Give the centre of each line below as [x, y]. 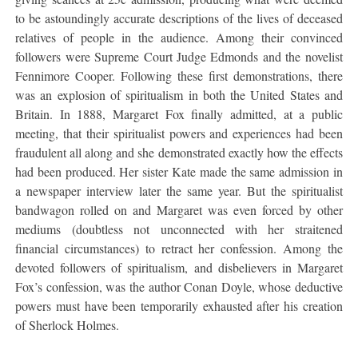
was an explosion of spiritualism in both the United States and [179, 94]
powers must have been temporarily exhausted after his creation [179, 305]
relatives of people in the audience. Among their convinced [179, 37]
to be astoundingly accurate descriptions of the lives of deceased [179, 18]
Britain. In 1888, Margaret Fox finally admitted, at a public [179, 113]
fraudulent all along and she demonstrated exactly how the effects [179, 152]
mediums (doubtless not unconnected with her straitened [179, 229]
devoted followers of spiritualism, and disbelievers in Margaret [179, 267]
